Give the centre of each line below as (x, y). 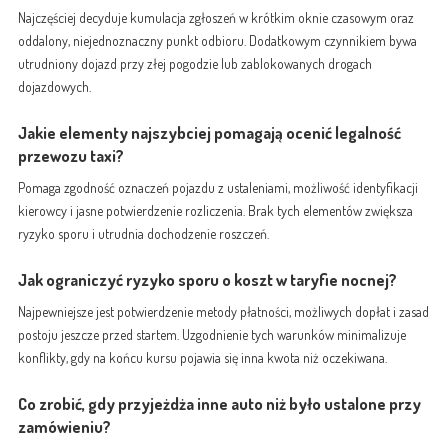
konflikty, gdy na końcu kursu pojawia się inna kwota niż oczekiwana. (202, 357)
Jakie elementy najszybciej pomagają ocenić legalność (209, 133)
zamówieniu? (64, 427)
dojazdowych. (54, 86)
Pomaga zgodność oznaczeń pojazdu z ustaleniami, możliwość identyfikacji (217, 187)
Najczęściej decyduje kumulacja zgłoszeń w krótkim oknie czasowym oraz (215, 17)
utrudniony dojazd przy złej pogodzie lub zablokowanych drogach (194, 63)
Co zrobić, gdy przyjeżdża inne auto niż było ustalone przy (219, 404)
